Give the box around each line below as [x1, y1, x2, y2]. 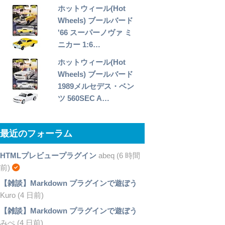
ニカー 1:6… [58, 40, 101, 49]
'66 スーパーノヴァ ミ [58, 28, 133, 37]
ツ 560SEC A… [58, 94, 110, 103]
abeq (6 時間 [96, 151, 140, 160]
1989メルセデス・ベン [58, 82, 135, 91]
